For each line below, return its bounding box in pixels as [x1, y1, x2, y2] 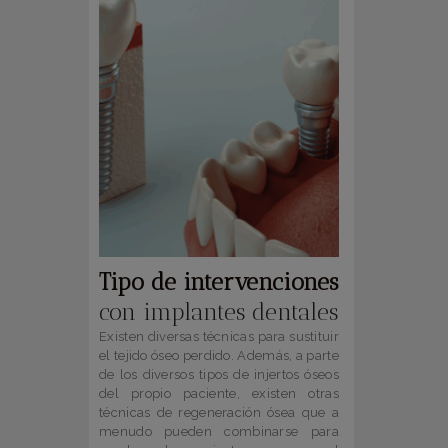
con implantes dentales [99, 298, 338, 327]
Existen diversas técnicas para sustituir [99, 329, 339, 345]
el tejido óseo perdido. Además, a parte [99, 348, 339, 364]
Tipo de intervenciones [99, 268, 338, 297]
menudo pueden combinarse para [99, 424, 339, 440]
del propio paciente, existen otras [99, 386, 339, 402]
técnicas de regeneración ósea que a [99, 405, 339, 421]
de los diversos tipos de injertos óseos [99, 367, 339, 383]
